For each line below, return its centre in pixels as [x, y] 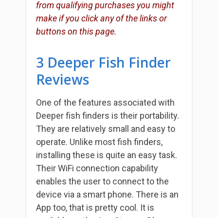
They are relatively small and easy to [106, 129]
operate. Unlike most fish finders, [99, 142]
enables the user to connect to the [102, 182]
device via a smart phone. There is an [107, 195]
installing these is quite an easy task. [107, 155]
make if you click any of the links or [101, 18]
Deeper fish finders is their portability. [108, 116]
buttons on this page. [76, 32]
